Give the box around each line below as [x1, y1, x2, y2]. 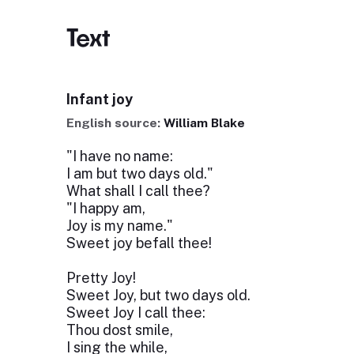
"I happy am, [66, 200, 145, 217]
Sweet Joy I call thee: [66, 304, 205, 321]
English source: [66, 115, 164, 130]
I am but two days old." [66, 165, 213, 182]
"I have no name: [66, 148, 173, 164]
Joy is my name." [66, 217, 173, 234]
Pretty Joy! [66, 269, 136, 286]
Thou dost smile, [66, 322, 173, 338]
